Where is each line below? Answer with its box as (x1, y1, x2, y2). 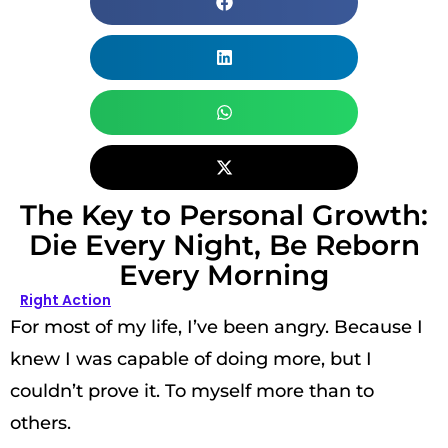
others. (10, 412, 71, 434)
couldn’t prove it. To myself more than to (10, 380, 374, 402)
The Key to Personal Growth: (20, 198, 428, 232)
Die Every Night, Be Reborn (28, 228, 420, 262)
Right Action (20, 290, 111, 310)
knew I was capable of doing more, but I (10, 348, 372, 370)
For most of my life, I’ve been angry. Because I (10, 316, 423, 338)
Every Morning (119, 258, 329, 292)
